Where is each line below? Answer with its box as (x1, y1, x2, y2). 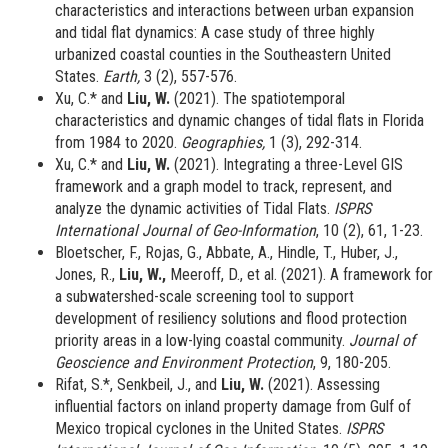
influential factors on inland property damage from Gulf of (55, 397, 411, 417)
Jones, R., (55, 265, 119, 285)
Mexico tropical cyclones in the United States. (55, 419, 346, 439)
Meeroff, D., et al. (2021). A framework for (166, 265, 433, 285)
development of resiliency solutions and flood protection (55, 309, 407, 329)
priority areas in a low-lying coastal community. (55, 331, 349, 351)
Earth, (103, 67, 144, 87)
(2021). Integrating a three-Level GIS (170, 155, 403, 175)
